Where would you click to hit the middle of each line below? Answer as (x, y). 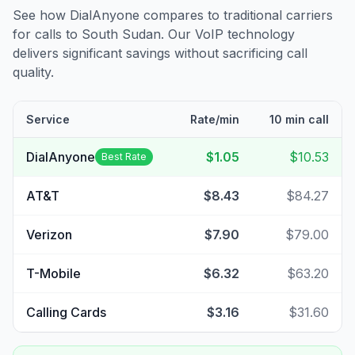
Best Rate (124, 157)
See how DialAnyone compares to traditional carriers (173, 15)
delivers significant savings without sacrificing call (160, 53)
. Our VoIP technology (228, 34)
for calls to (47, 34)
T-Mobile (53, 273)
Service (48, 119)
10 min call (299, 119)
